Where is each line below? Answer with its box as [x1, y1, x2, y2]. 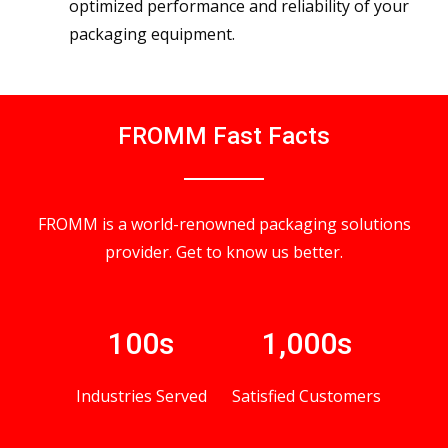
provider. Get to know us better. [105, 241, 343, 264]
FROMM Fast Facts [118, 122, 330, 151]
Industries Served [75, 385, 207, 408]
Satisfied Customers [232, 385, 382, 408]
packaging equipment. [68, 23, 235, 46]
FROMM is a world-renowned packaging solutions [37, 213, 411, 236]
